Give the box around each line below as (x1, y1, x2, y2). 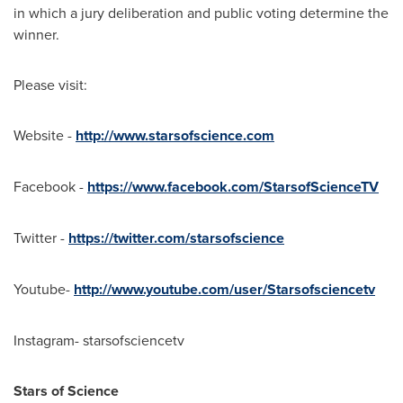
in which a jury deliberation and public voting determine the (13, 3, 389, 22)
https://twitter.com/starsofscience (68, 228, 284, 248)
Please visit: (13, 75, 87, 94)
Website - (13, 125, 76, 145)
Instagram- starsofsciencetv (13, 330, 184, 350)
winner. (13, 24, 59, 44)
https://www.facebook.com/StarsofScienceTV (87, 176, 379, 197)
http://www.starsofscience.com (76, 125, 274, 146)
